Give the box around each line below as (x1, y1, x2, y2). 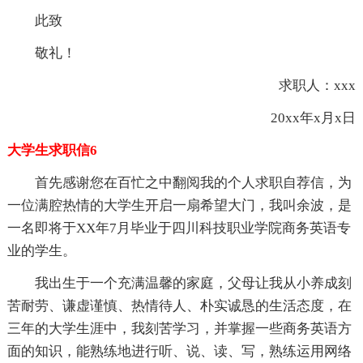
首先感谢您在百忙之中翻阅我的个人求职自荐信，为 (34, 174, 352, 190)
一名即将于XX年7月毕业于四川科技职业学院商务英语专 (6, 220, 351, 236)
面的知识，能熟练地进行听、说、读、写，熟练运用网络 (6, 343, 352, 359)
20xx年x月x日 (243, 109, 357, 126)
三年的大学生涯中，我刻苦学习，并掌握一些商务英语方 (6, 320, 352, 336)
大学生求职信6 (6, 142, 97, 158)
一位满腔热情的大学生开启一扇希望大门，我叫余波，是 (6, 197, 352, 213)
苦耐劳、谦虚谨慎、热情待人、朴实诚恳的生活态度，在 (6, 297, 352, 314)
